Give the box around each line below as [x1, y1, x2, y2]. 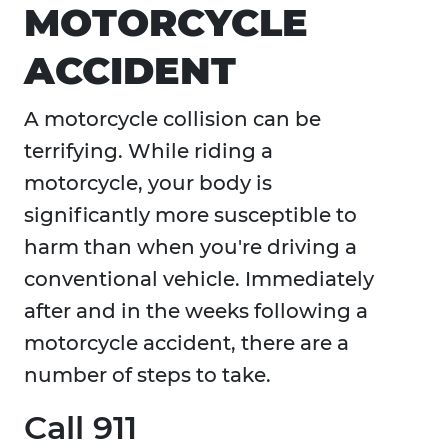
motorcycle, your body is [24, 171, 272, 196]
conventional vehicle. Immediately [24, 267, 374, 292]
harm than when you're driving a [24, 235, 357, 260]
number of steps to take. [24, 363, 276, 388]
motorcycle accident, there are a [24, 331, 349, 356]
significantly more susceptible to [24, 203, 357, 228]
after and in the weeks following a [24, 299, 368, 324]
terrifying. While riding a [24, 139, 273, 164]
